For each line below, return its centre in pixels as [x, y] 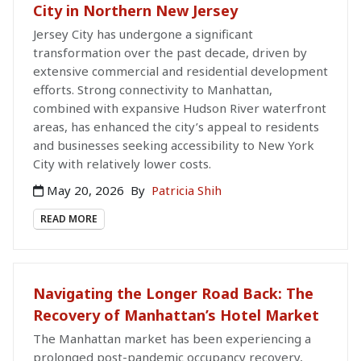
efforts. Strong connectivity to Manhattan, [153, 90]
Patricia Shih [187, 191]
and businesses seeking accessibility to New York [174, 145]
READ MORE [69, 219]
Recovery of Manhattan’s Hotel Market [176, 315]
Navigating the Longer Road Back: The [173, 294]
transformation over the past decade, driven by [170, 53]
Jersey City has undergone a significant [143, 34]
